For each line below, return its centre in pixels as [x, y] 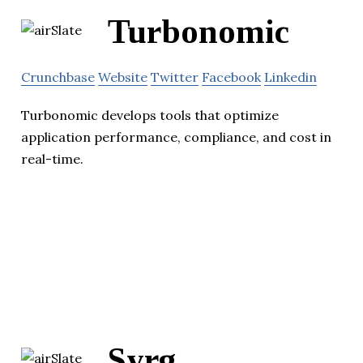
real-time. [52, 159]
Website [123, 77]
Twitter [175, 77]
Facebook [231, 77]
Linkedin [290, 77]
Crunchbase [58, 77]
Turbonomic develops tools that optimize [150, 115]
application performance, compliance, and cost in [176, 137]
